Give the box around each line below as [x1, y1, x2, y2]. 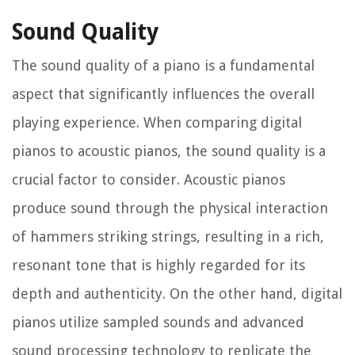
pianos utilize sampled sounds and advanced [12, 314, 304, 331]
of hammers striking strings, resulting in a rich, [12, 228, 324, 246]
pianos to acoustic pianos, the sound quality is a [12, 143, 326, 160]
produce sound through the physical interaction [12, 200, 328, 217]
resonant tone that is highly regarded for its [12, 257, 305, 274]
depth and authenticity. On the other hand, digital [12, 285, 342, 303]
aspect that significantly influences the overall [12, 86, 315, 103]
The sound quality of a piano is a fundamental [12, 57, 315, 74]
